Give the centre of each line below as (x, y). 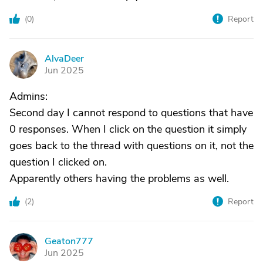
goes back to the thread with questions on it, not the (131, 146)
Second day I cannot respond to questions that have (131, 113)
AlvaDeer (64, 59)
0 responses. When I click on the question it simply (128, 129)
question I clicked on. (58, 162)
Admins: (28, 97)
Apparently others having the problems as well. (119, 179)
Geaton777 (69, 242)
